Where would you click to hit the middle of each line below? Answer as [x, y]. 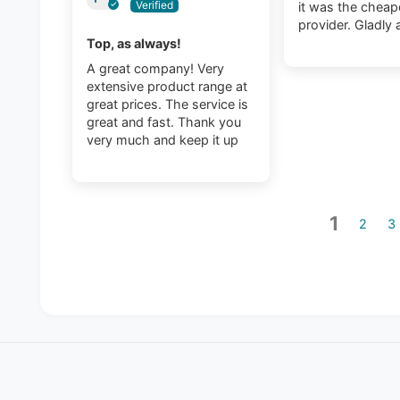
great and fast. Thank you [164, 122]
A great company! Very [156, 69]
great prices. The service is [168, 104]
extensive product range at [167, 87]
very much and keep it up [163, 140]
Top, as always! [134, 44]
